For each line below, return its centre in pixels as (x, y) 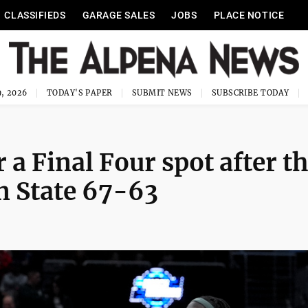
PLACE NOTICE (249, 15)
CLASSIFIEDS (35, 15)
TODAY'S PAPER (79, 93)
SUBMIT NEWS (162, 93)
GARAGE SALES (119, 15)
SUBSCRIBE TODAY (250, 93)
